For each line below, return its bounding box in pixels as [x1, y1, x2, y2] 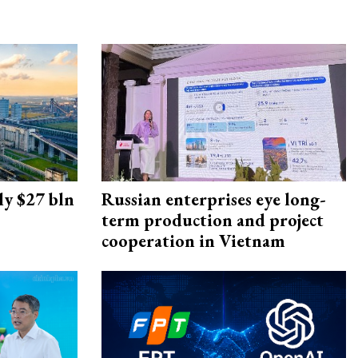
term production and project [101, 209, 324, 233]
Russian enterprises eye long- [101, 188, 326, 212]
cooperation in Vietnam [101, 229, 285, 253]
